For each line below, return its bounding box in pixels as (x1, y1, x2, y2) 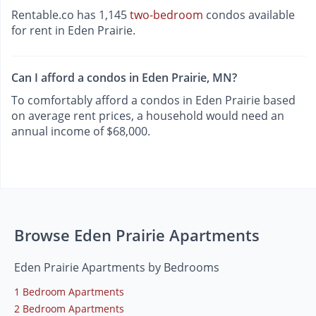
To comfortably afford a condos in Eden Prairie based (11, 92, 296, 108)
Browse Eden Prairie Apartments (14, 224, 260, 245)
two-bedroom (130, 7, 203, 23)
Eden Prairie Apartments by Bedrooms (14, 259, 219, 275)
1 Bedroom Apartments (14, 284, 124, 298)
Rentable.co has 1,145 (11, 7, 130, 23)
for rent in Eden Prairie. (11, 23, 135, 39)
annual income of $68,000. (11, 123, 150, 139)
